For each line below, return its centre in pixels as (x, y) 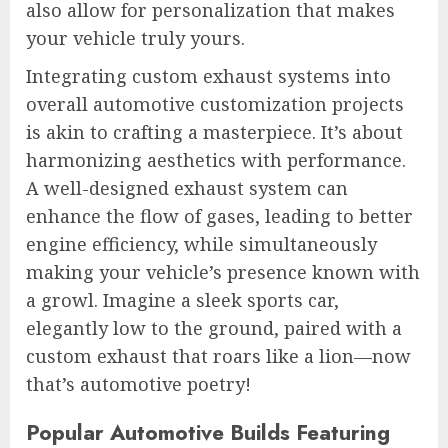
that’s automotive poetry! (138, 384)
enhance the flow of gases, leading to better (219, 216)
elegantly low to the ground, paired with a (214, 328)
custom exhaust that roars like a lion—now (218, 356)
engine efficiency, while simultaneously (201, 244)
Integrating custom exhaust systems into (208, 76)
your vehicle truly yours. (135, 38)
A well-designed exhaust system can (187, 188)
